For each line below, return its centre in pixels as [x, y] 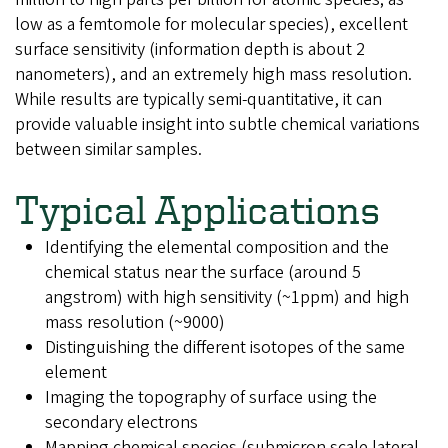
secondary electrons [121, 422]
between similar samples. [110, 149]
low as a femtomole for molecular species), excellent [211, 24]
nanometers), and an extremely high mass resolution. [213, 74]
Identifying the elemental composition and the [217, 247]
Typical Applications [197, 209]
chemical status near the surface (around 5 [203, 272]
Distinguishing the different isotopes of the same [225, 347]
